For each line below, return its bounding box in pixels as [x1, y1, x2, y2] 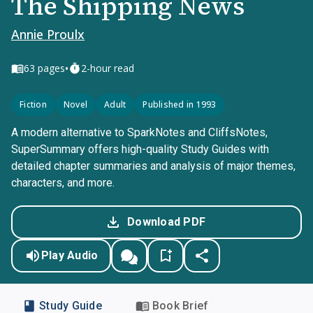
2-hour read [81, 61, 134, 75]
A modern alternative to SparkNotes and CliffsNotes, [11, 126, 268, 139]
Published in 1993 [143, 99, 217, 110]
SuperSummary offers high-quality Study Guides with [11, 143, 269, 156]
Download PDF [127, 215, 205, 228]
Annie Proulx [11, 26, 85, 43]
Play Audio [41, 249, 99, 262]
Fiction [20, 99, 47, 110]
